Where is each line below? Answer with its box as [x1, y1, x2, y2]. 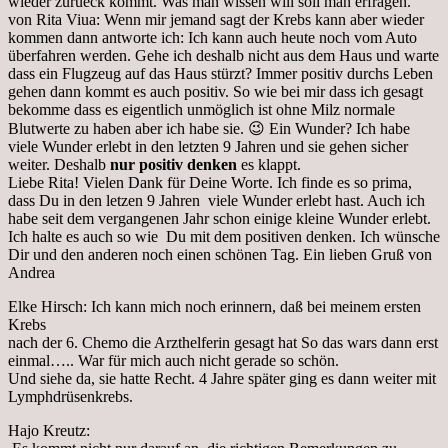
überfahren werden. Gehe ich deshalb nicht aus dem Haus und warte [8, 46, 439, 64]
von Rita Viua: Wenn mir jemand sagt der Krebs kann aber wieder [8, 10, 424, 28]
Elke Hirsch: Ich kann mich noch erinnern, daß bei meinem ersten [8, 297, 421, 315]
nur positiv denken [110, 155, 237, 173]
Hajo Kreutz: [8, 421, 90, 439]
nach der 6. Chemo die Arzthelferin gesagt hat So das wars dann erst [8, 333, 438, 351]
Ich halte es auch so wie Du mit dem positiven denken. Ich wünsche [8, 227, 440, 245]
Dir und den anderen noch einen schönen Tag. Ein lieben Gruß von [8, 245, 432, 263]
